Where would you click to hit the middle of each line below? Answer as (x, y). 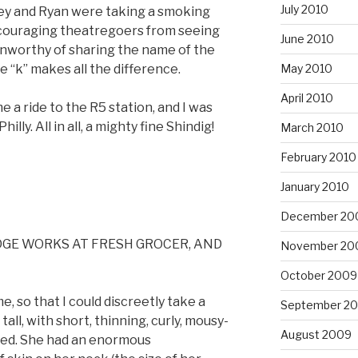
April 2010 (306, 97)
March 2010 (312, 127)
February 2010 (318, 157)
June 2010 (307, 38)
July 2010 (304, 9)
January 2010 (314, 186)
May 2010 (306, 68)
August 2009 (316, 334)
